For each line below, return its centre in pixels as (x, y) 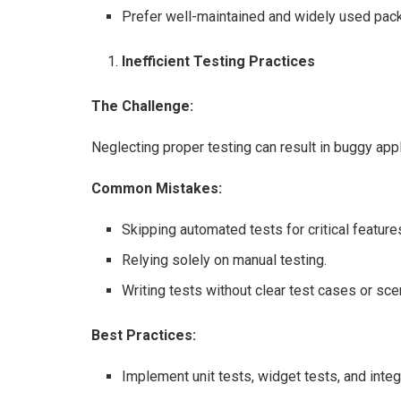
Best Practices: (144, 335)
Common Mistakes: (157, 188)
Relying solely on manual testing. (225, 260)
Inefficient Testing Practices (219, 61)
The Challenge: (142, 106)
